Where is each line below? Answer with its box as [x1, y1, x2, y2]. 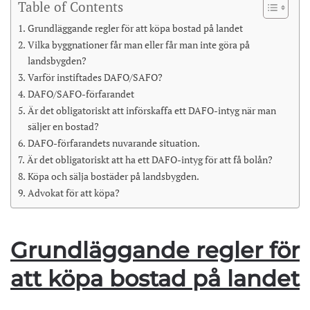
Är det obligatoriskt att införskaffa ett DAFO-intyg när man [27, 104, 276, 117]
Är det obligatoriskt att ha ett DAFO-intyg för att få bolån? [26, 153, 273, 166]
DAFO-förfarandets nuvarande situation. [27, 136, 201, 149]
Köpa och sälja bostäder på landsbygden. [27, 170, 199, 183]
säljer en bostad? [27, 120, 99, 133]
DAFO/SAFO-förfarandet [27, 87, 134, 100]
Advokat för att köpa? [27, 186, 120, 199]
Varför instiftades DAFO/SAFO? [27, 71, 163, 84]
